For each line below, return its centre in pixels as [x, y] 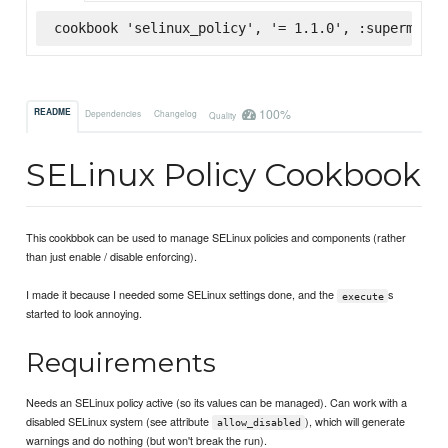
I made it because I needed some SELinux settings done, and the [182, 294]
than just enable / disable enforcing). [112, 256]
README [53, 112]
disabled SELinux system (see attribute [119, 420]
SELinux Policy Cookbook [224, 175]
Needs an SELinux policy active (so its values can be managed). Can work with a [217, 401]
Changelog [175, 112]
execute [362, 296]
